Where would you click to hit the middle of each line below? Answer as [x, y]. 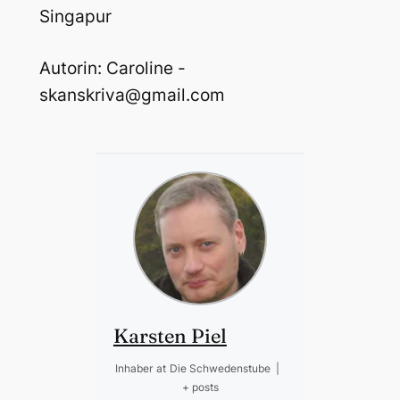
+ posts [200, 387]
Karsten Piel [170, 335]
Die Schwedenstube [220, 368]
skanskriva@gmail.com [132, 96]
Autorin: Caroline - [112, 69]
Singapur [75, 17]
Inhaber [133, 368]
